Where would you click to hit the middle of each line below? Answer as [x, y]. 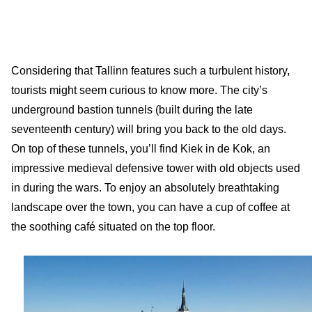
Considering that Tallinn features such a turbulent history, [150, 70]
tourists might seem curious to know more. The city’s [139, 90]
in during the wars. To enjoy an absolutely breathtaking [145, 187]
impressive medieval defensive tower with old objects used [156, 168]
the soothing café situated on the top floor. [113, 226]
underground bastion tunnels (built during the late [132, 109]
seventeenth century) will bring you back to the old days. [149, 129]
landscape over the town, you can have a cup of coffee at [150, 207]
